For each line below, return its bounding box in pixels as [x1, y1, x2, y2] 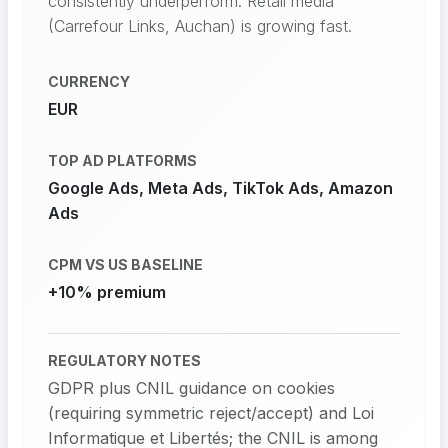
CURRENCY [48, 73, 130, 91]
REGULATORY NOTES [48, 352, 201, 370]
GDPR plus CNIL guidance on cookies [48, 378, 335, 399]
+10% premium [48, 282, 166, 303]
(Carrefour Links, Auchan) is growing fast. [48, 16, 352, 37]
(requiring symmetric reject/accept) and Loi [48, 403, 374, 424]
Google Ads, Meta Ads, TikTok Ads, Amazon [48, 178, 393, 199]
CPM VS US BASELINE [48, 256, 203, 274]
